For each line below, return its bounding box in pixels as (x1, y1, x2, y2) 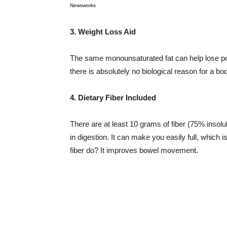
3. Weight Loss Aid (70, 27, 136, 36)
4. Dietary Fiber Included (70, 93, 156, 102)
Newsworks (70, 3, 96, 9)
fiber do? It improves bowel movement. (70, 146, 198, 155)
